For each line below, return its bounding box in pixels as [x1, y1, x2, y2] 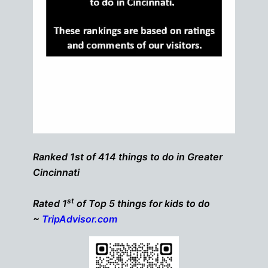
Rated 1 [33, 197, 67, 210]
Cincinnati [33, 166, 82, 179]
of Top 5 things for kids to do [74, 197, 210, 210]
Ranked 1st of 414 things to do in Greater [33, 151, 223, 163]
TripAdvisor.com [42, 213, 117, 226]
